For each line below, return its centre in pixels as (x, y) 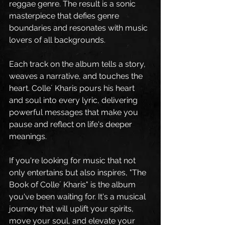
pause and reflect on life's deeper (72, 124)
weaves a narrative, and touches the (77, 76)
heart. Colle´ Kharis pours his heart (73, 88)
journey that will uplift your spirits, (72, 208)
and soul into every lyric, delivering (74, 100)
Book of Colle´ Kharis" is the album (73, 184)
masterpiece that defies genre (65, 16)
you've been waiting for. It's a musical (78, 196)
